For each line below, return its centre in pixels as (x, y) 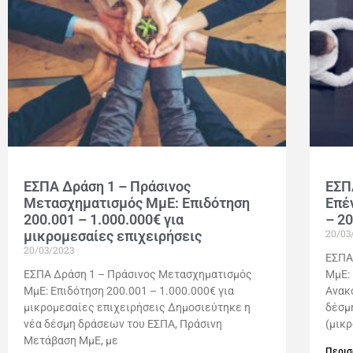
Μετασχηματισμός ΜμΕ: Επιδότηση (137, 203)
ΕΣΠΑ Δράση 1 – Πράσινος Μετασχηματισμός (138, 275)
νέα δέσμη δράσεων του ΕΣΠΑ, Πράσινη (123, 324)
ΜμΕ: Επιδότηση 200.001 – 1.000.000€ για (129, 291)
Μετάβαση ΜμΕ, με (71, 341)
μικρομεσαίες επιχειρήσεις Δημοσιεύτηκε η (137, 308)
